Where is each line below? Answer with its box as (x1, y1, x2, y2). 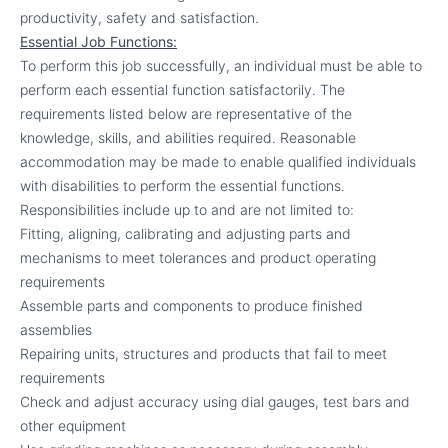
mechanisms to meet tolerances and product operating (20, 249, 376, 266)
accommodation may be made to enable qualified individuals (20, 153, 416, 170)
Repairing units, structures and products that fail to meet (20, 345, 387, 362)
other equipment (20, 417, 126, 434)
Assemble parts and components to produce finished (20, 297, 363, 314)
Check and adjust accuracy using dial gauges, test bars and (20, 393, 410, 410)
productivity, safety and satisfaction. (20, 9, 259, 26)
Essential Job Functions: (20, 33, 177, 50)
